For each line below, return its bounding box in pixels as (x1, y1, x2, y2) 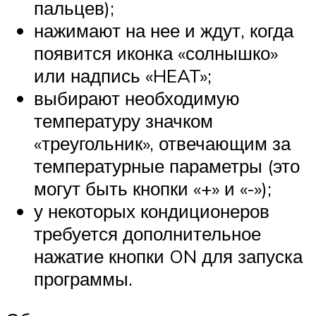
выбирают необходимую (34, 87, 240, 110)
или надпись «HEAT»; (34, 64, 212, 87)
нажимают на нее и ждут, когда (34, 19, 293, 42)
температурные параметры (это (34, 154, 300, 178)
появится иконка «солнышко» (34, 42, 278, 65)
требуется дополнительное (34, 222, 261, 245)
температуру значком (34, 109, 213, 133)
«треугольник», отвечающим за (34, 132, 291, 155)
